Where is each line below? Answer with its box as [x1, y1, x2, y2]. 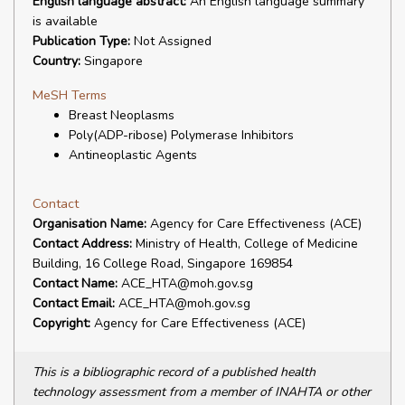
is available [33, 13, 98, 30]
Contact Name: [33, 275, 118, 292]
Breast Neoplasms [69, 107, 174, 124]
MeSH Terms [33, 86, 107, 104]
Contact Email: [33, 295, 115, 312]
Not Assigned [130, 33, 212, 50]
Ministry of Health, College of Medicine [132, 235, 358, 252]
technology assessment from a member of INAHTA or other [33, 383, 371, 400]
